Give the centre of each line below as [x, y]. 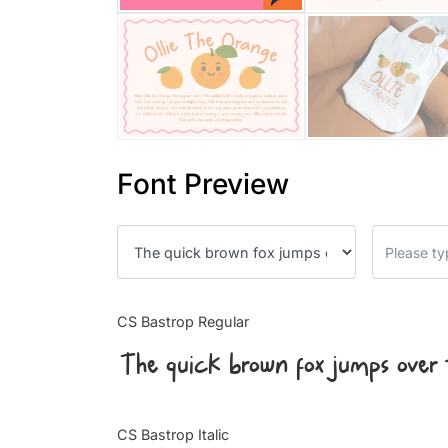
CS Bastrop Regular [183, 322]
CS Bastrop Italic [173, 435]
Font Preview [203, 184]
